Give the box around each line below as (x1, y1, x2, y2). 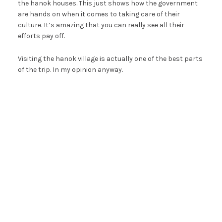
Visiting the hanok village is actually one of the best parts (17, 55, 203, 63)
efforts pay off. (17, 32, 65, 41)
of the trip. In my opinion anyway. (17, 65, 123, 74)
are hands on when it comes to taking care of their (17, 10, 180, 19)
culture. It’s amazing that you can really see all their (17, 21, 184, 30)
